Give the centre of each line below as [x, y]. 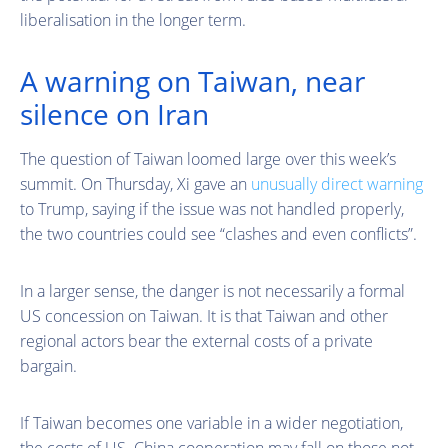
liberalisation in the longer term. [133, 19]
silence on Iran [114, 113]
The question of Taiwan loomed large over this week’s [208, 158]
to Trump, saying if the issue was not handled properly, [212, 208]
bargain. [48, 365]
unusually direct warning [337, 183]
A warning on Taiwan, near [192, 80]
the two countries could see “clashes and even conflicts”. [218, 233]
